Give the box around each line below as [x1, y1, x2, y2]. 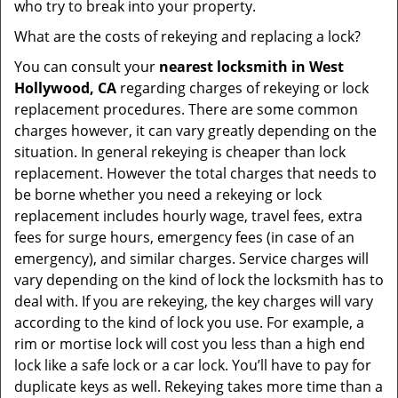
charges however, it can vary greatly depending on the [14, 121, 377, 140]
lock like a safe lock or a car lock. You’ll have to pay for [14, 355, 371, 375]
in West [291, 57, 344, 76]
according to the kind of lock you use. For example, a [14, 313, 364, 332]
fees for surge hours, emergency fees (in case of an [14, 227, 354, 247]
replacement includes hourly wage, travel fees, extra [14, 206, 362, 226]
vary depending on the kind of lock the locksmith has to [14, 270, 384, 290]
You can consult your [14, 57, 159, 76]
